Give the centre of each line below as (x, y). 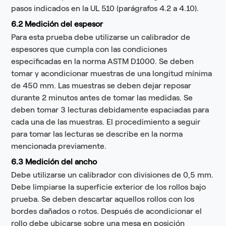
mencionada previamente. (59, 146)
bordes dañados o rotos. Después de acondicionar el (107, 211)
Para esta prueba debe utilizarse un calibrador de (101, 37)
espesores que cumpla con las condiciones (89, 49)
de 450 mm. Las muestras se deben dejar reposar (101, 86)
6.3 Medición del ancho (54, 162)
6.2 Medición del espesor (57, 24)
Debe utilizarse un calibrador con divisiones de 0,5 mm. (112, 175)
